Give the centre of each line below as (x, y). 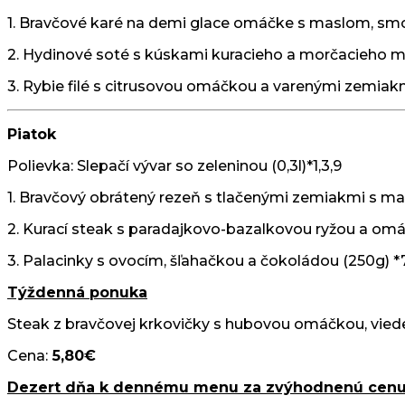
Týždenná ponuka (77, 292)
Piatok (32, 134)
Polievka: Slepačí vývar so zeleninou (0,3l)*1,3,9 (174, 165)
